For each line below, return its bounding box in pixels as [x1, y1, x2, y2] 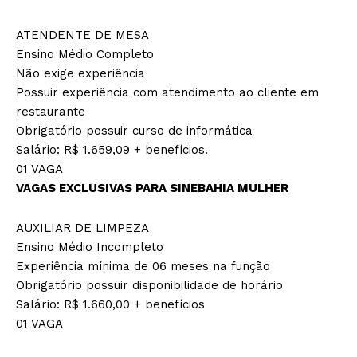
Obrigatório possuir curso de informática [16, 123, 253, 138]
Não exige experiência [16, 65, 145, 80]
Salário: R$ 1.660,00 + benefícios [16, 296, 205, 312]
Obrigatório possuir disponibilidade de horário [16, 277, 283, 292]
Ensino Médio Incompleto [16, 239, 163, 254]
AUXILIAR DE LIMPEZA [16, 220, 149, 235]
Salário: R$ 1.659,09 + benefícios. [16, 142, 208, 157]
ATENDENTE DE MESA [16, 27, 149, 42]
